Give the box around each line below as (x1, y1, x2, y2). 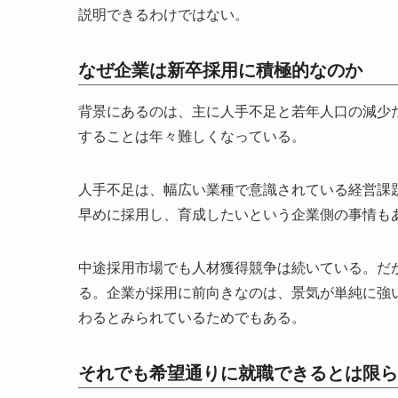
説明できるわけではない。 (78, 7, 249, 23)
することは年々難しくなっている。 (78, 129, 306, 145)
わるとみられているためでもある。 (78, 310, 306, 326)
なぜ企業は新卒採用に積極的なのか (78, 60, 362, 81)
